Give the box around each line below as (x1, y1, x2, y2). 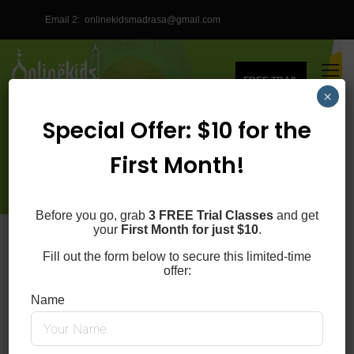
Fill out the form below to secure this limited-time (43, 250, 311, 263)
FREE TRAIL (243, 75, 299, 86)
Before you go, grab (36, 209, 149, 222)
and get (273, 209, 318, 222)
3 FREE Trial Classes (149, 209, 273, 222)
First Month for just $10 (120, 223, 258, 236)
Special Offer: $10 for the (43, 115, 311, 146)
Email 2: (12, 14, 85, 25)
